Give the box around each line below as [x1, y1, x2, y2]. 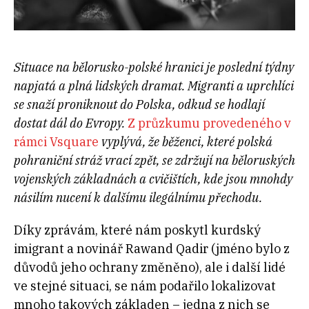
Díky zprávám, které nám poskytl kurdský [14, 221, 261, 238]
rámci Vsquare [14, 133, 99, 150]
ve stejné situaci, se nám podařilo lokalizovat [14, 277, 276, 294]
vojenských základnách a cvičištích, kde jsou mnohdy [14, 170, 292, 187]
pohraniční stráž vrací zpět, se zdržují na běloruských [14, 152, 295, 168]
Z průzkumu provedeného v [128, 114, 291, 131]
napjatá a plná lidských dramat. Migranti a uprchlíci [14, 77, 294, 94]
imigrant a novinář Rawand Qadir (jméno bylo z [14, 240, 290, 257]
